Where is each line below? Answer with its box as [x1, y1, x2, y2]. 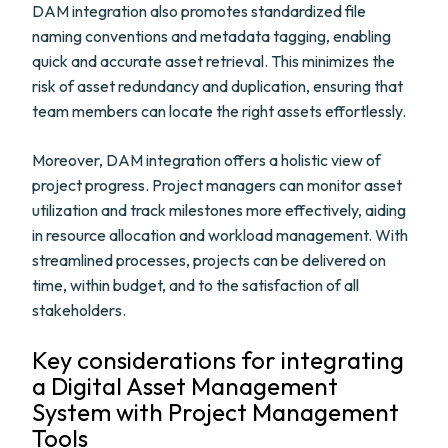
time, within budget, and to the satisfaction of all [32, 275, 359, 295]
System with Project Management [32, 397, 399, 427]
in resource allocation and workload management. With [32, 225, 408, 245]
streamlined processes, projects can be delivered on [32, 250, 386, 270]
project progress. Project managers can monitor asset [32, 175, 402, 195]
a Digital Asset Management [32, 371, 338, 401]
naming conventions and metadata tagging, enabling [32, 26, 391, 46]
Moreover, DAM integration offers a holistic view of [32, 150, 381, 170]
